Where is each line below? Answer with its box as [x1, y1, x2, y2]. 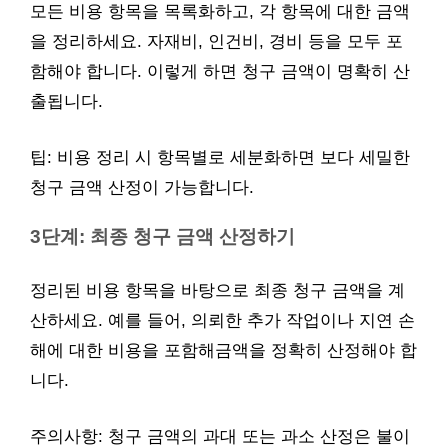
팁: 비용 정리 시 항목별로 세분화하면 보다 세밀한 [30, 147, 410, 167]
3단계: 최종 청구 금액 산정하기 [30, 225, 295, 247]
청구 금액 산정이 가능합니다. [30, 177, 254, 197]
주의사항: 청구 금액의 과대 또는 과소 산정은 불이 [30, 426, 410, 446]
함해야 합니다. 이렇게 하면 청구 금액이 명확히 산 [30, 62, 410, 81]
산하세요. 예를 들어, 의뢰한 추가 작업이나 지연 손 [30, 311, 415, 330]
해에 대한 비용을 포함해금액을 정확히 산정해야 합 [30, 341, 417, 360]
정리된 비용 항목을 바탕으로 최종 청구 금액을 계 [30, 281, 405, 300]
